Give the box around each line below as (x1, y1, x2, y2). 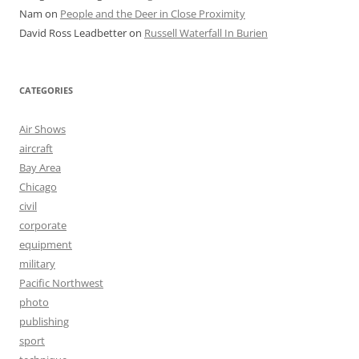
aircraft (19, 140, 53, 155)
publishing (19, 313, 69, 329)
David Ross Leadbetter (19, 25, 127, 40)
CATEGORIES (19, 83, 73, 96)
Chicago (19, 179, 57, 194)
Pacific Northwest (19, 275, 103, 290)
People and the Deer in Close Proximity (60, 6, 245, 21)
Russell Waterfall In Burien (144, 25, 268, 40)
